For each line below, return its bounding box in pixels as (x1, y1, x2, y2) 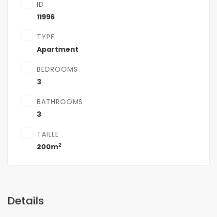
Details (7, 193, 44, 209)
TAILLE (37, 129, 59, 139)
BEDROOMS (37, 64, 78, 75)
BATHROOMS (37, 97, 83, 107)
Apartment (37, 45, 78, 55)
